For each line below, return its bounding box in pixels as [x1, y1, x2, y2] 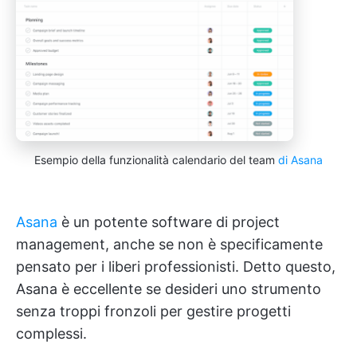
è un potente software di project [57, 214, 280, 231]
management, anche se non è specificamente [16, 236, 323, 253]
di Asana [278, 153, 323, 167]
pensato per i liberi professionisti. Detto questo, [16, 258, 335, 276]
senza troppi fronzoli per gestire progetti [16, 303, 291, 320]
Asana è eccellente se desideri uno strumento [16, 280, 321, 298]
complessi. [16, 325, 87, 343]
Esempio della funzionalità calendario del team [34, 153, 278, 167]
